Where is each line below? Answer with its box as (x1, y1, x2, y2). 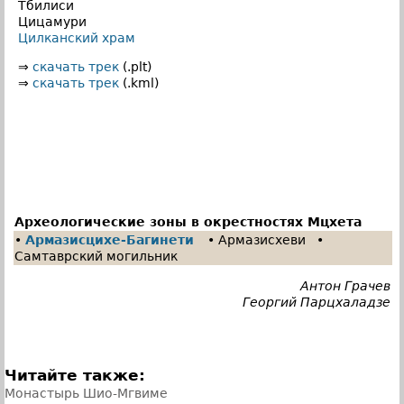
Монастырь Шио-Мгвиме (5, 385, 168, 400)
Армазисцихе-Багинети (25, 232, 194, 247)
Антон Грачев (300, 278, 390, 293)
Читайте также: (5, 365, 145, 384)
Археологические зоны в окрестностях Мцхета (14, 214, 362, 229)
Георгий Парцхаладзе (243, 294, 390, 309)
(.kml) (119, 75, 159, 90)
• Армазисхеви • (207, 232, 324, 247)
